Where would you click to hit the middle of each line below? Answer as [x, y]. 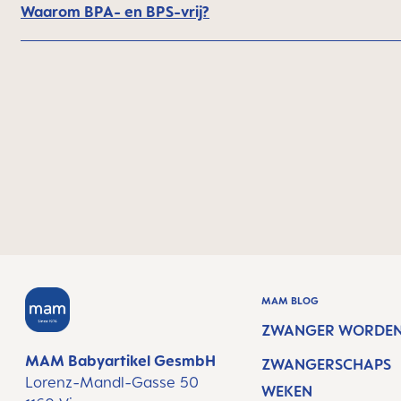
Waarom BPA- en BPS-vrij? [115, 12]
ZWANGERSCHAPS [327, 364]
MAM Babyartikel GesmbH [120, 361]
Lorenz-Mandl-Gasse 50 [112, 382]
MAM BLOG [290, 301]
